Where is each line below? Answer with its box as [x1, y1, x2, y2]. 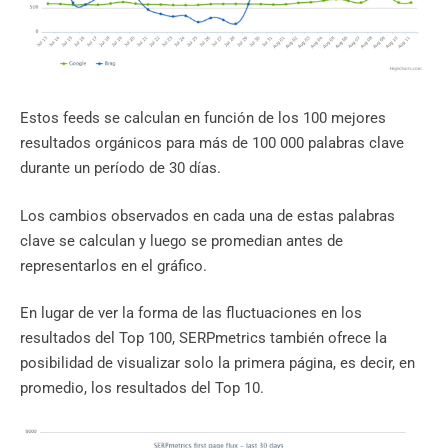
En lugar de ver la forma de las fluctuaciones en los [20, 304, 362, 323]
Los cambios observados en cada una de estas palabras [20, 206, 395, 225]
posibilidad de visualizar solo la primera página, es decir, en [20, 354, 415, 373]
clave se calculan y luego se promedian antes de [20, 231, 343, 250]
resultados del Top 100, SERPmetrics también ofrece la [20, 329, 387, 348]
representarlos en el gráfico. [20, 256, 211, 275]
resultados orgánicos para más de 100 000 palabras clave [20, 134, 404, 153]
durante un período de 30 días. [20, 159, 225, 178]
